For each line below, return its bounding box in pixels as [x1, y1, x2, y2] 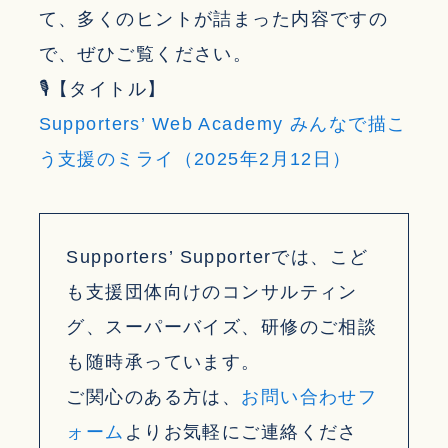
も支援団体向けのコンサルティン [66, 282, 358, 303]
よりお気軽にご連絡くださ [124, 422, 358, 443]
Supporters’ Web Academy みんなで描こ [38, 113, 407, 134]
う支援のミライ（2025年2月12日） [38, 148, 352, 169]
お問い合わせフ [241, 387, 378, 408]
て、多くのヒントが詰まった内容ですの [38, 8, 389, 29]
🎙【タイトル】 [38, 78, 167, 99]
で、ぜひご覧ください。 [38, 43, 253, 64]
